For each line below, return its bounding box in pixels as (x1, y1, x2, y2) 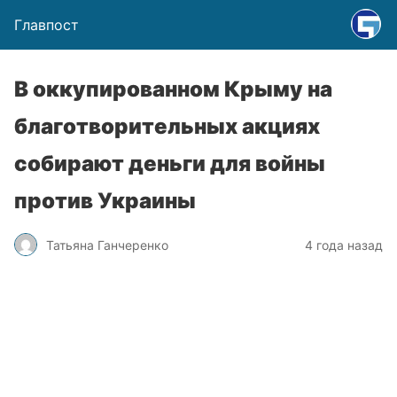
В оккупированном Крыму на (14, 76, 332, 102)
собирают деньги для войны (14, 151, 325, 176)
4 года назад (305, 237, 383, 253)
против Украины (14, 188, 196, 214)
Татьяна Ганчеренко (46, 237, 168, 253)
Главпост (14, 16, 79, 34)
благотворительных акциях (14, 113, 320, 139)
